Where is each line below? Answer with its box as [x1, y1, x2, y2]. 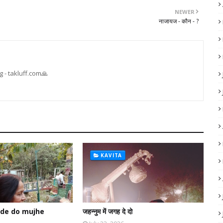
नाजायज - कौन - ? [159, 17, 199, 25]
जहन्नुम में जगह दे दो [82, 207, 132, 216]
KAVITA [101, 152, 122, 159]
